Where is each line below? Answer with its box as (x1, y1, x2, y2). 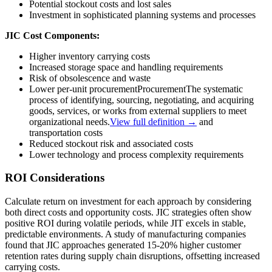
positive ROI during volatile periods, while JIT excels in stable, (5, 218, 246, 229)
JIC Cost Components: (5, 30, 100, 41)
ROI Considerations (5, 171, 104, 185)
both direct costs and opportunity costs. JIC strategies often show (5, 207, 252, 218)
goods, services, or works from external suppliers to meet (29, 105, 246, 116)
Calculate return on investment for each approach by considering (5, 196, 251, 207)
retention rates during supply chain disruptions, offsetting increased (5, 251, 260, 262)
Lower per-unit (29, 83, 89, 94)
